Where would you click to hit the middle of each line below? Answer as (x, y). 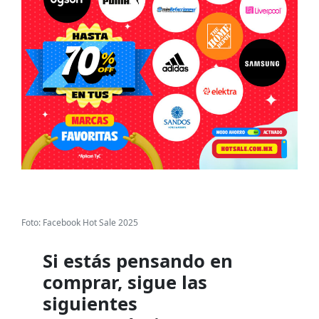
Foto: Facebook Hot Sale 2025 (80, 223)
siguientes (90, 304)
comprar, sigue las (125, 283)
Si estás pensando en (138, 261)
